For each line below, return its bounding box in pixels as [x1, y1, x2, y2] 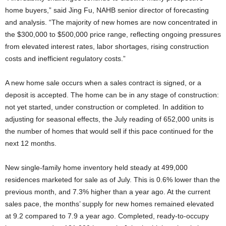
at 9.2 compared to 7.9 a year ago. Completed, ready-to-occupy [5, 212, 209, 220]
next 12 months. [5, 139, 56, 147]
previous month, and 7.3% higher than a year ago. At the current [5, 188, 210, 196]
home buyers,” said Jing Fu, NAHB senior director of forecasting [5, 6, 209, 14]
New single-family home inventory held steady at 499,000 [5, 163, 188, 172]
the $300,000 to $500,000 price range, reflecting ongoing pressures [5, 30, 221, 38]
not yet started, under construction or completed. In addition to [5, 103, 204, 111]
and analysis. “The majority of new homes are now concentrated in [5, 18, 217, 26]
